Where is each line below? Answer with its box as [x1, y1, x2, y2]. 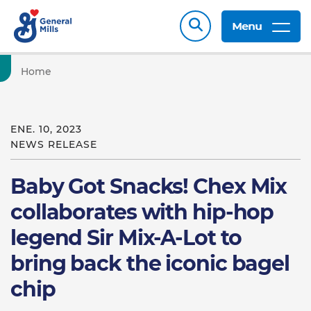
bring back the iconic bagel [10, 251, 290, 276]
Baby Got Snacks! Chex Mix [10, 174, 287, 199]
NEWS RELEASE [10, 138, 97, 151]
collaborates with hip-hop [10, 199, 274, 225]
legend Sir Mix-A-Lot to [10, 225, 242, 251]
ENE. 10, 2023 [10, 123, 82, 135]
